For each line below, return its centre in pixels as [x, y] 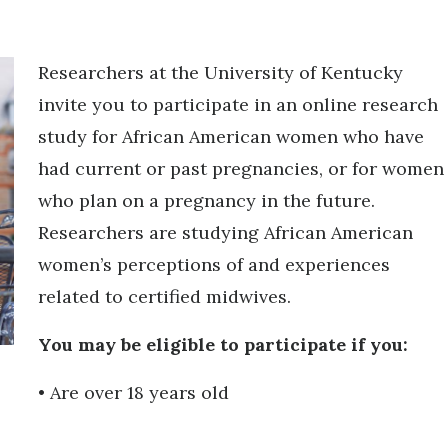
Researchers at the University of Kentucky [220, 72]
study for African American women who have [230, 136]
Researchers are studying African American [225, 232]
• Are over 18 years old [133, 392]
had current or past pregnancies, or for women [240, 168]
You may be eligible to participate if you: [222, 344]
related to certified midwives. [164, 296]
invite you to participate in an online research [237, 104]
